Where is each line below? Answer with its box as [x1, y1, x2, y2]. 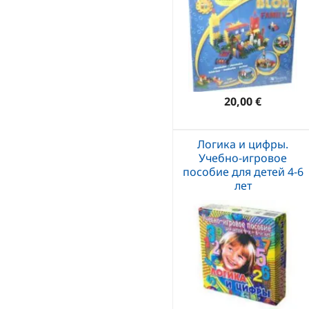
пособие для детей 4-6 [182, 163, 303, 179]
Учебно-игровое [199, 150, 287, 166]
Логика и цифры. [197, 136, 288, 152]
